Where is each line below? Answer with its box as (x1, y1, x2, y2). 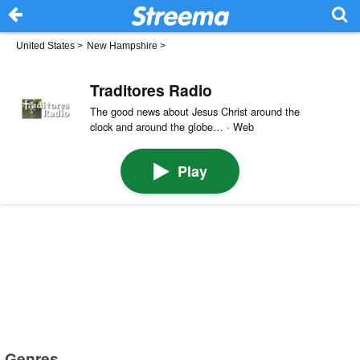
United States (16, 40, 75, 51)
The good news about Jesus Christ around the (89, 103, 300, 119)
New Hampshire (87, 40, 157, 51)
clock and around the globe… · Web (89, 118, 254, 134)
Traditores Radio (89, 78, 212, 101)
